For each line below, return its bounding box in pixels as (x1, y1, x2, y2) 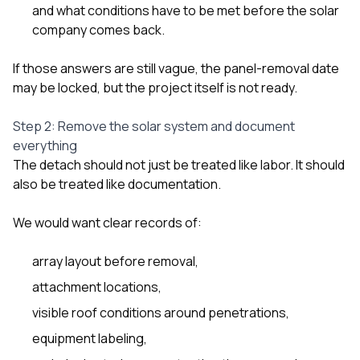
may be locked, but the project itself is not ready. (13, 78, 297, 96)
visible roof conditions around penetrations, (32, 303, 289, 321)
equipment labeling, (32, 329, 147, 347)
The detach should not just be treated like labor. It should (13, 155, 345, 174)
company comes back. (32, 20, 165, 39)
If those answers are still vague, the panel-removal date (13, 59, 339, 77)
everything (13, 136, 77, 154)
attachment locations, (32, 277, 162, 296)
